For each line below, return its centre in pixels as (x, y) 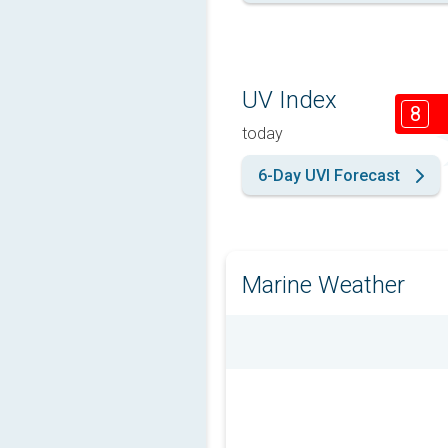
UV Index (289, 99)
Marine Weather (323, 285)
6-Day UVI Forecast (329, 175)
